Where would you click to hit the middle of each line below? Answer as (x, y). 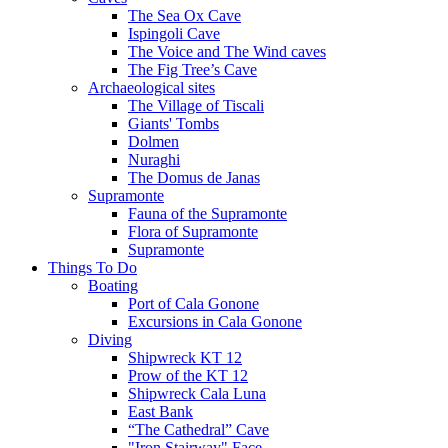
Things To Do (92, 267)
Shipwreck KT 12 (185, 357)
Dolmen (153, 141)
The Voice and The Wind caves (227, 51)
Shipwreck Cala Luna (197, 393)
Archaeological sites (151, 87)
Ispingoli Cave (174, 33)
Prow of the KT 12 (188, 375)
